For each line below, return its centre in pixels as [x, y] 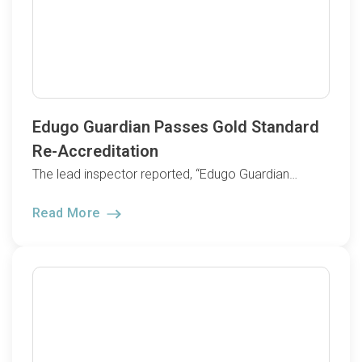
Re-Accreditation [95, 151]
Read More [68, 213]
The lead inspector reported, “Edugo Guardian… [165, 174]
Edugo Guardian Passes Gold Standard [176, 126]
